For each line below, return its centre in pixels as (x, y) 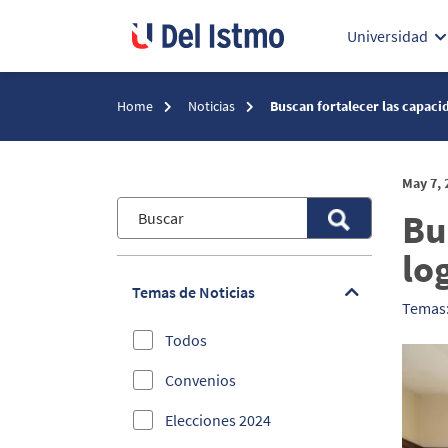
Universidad (388, 36)
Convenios (200, 380)
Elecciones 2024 (218, 420)
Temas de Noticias (193, 292)
